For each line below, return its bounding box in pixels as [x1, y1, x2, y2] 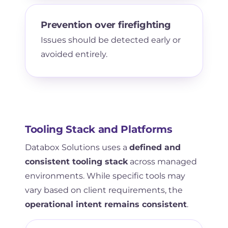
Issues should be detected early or [40, 35, 181, 45]
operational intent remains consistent [24, 199, 187, 209]
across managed [127, 156, 197, 166]
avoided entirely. [40, 49, 107, 59]
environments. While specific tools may [24, 170, 185, 181]
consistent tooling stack [24, 156, 128, 166]
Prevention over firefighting [40, 19, 171, 31]
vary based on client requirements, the [24, 185, 183, 195]
